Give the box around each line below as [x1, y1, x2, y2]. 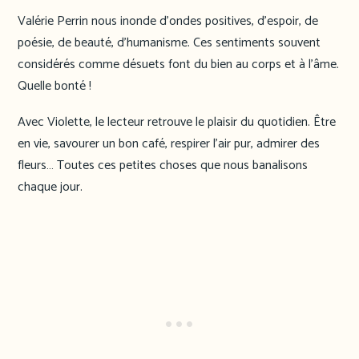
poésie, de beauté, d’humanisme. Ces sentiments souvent [18, 31, 321, 54]
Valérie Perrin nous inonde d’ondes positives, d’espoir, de [18, 10, 318, 32]
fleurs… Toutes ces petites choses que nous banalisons [18, 155, 308, 177]
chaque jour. [18, 176, 83, 199]
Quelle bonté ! [18, 75, 91, 97]
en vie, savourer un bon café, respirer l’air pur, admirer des [18, 133, 320, 155]
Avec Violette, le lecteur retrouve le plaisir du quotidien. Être [18, 111, 336, 134]
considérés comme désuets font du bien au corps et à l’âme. [18, 53, 339, 75]
